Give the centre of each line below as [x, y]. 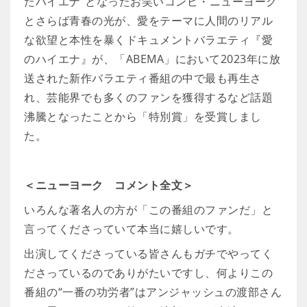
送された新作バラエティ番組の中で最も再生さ [143, 78]
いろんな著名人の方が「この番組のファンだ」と [148, 210]
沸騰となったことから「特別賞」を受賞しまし [143, 116]
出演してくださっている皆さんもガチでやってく [148, 254]
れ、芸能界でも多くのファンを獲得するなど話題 [148, 97]
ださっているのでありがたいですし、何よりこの [148, 273]
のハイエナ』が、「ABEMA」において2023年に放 [152, 59]
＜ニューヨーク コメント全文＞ [109, 185]
